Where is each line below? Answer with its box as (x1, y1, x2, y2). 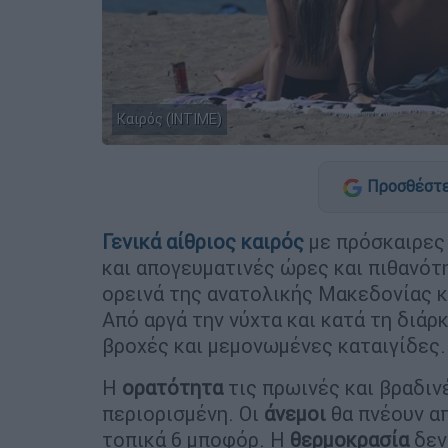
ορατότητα (122, 374, 223, 400)
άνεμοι (264, 400, 326, 426)
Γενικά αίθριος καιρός (102, 228, 304, 254)
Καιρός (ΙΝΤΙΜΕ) (117, 109, 222, 128)
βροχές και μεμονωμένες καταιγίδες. (102, 332, 446, 358)
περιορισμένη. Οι (102, 400, 264, 426)
